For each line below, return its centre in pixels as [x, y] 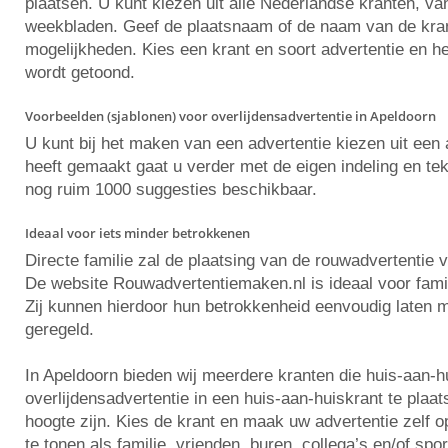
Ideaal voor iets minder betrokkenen [137, 233]
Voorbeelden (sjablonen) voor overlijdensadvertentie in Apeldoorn [230, 116]
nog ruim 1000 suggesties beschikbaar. [171, 189]
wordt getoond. [80, 72]
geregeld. [59, 329]
